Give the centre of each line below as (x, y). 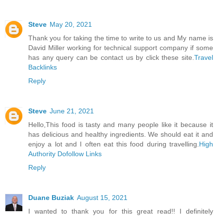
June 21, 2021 (72, 111)
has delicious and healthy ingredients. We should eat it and (121, 134)
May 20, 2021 (71, 24)
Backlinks (43, 67)
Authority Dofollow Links (65, 154)
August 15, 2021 (102, 197)
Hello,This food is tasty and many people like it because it (121, 124)
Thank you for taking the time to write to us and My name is (121, 38)
